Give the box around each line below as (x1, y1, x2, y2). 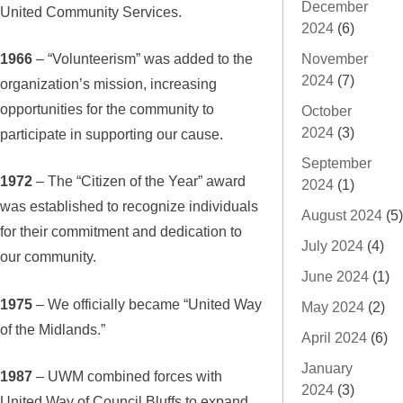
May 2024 (301, 299, 364, 315)
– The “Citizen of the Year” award (32, 173, 246, 190)
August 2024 (301, 207, 382, 223)
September (301, 155, 372, 171)
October (301, 103, 352, 119)
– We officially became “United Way (32, 295, 262, 312)
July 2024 (301, 237, 363, 254)
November (301, 50, 368, 67)
